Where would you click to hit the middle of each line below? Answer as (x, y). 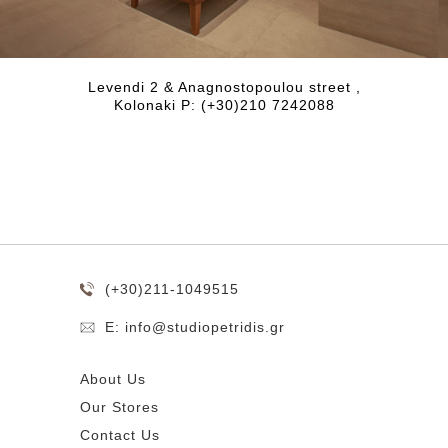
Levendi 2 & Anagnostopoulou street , (224, 87)
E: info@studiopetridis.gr (195, 327)
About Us (113, 379)
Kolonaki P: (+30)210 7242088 (224, 105)
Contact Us (120, 435)
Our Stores (119, 407)
